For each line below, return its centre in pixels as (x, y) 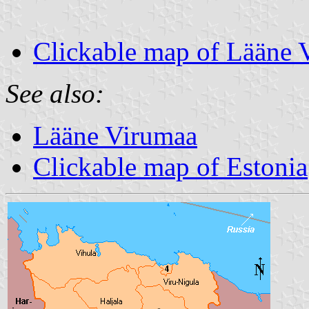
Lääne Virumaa (115, 135)
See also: (55, 93)
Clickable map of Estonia (170, 166)
